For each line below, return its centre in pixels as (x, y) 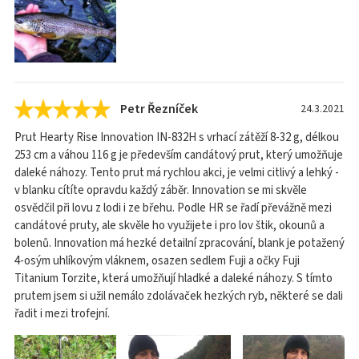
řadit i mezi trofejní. (62, 313)
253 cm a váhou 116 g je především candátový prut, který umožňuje (179, 155)
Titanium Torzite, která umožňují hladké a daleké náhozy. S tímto (173, 278)
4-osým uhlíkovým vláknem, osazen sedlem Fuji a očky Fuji (157, 260)
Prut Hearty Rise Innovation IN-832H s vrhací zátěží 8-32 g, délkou (177, 137)
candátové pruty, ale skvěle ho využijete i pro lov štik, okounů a (169, 225)
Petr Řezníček (159, 109)
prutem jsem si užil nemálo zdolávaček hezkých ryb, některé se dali (179, 296)
